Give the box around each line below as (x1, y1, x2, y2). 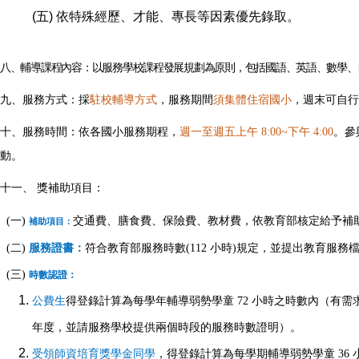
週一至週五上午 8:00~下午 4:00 (179, 126, 333, 139)
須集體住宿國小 (213, 94, 292, 107)
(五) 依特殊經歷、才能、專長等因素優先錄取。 (32, 10, 300, 24)
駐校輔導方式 (90, 94, 157, 107)
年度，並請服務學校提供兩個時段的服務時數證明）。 (32, 321, 301, 334)
